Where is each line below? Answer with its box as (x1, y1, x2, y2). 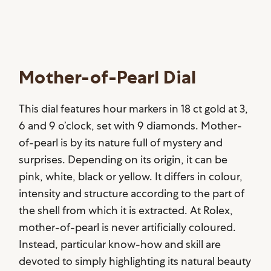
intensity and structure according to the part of (19, 186, 245, 201)
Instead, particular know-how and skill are (19, 237, 221, 252)
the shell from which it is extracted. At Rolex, (19, 203, 233, 218)
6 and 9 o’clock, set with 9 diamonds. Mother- (19, 119, 243, 133)
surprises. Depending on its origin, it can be (19, 152, 228, 167)
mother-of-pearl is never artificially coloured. (19, 220, 237, 235)
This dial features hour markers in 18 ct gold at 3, (19, 102, 249, 116)
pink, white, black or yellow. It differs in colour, (19, 169, 243, 184)
